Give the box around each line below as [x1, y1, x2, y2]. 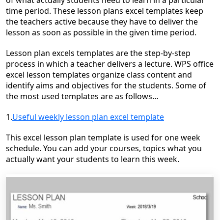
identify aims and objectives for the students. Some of [6, 80, 206, 91]
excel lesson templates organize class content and [6, 69, 192, 80]
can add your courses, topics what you [57, 143, 202, 154]
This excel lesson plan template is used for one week [6, 132, 200, 143]
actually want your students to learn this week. [6, 154, 179, 165]
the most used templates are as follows [6, 91, 152, 102]
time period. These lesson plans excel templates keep [6, 5, 203, 16]
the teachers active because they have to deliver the [6, 16, 198, 27]
